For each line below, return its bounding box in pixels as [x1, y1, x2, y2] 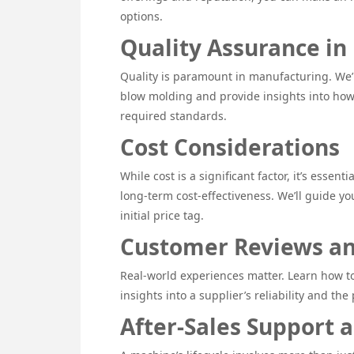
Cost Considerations [120, 132, 340, 163]
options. [120, 9, 163, 24]
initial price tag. [120, 208, 204, 224]
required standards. [120, 108, 227, 124]
